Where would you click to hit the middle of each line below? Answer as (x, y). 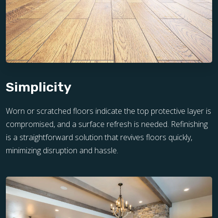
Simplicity (39, 87)
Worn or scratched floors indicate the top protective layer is (109, 111)
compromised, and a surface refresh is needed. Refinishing (107, 124)
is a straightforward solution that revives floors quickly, (99, 137)
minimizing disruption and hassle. (62, 151)
